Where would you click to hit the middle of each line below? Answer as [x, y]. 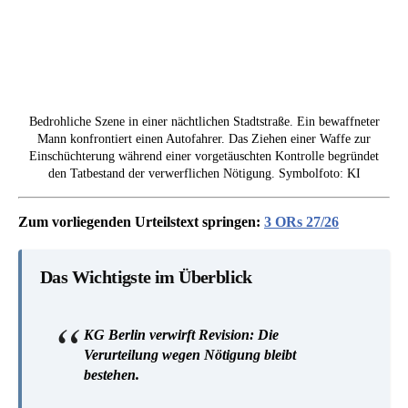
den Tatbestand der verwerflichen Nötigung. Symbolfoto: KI [204, 174]
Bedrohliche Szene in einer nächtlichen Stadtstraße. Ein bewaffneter [204, 122]
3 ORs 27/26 [301, 222]
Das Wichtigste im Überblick [146, 277]
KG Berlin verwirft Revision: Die [181, 335]
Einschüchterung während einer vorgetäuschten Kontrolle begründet [204, 157]
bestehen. [112, 375]
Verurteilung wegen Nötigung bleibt [190, 355]
